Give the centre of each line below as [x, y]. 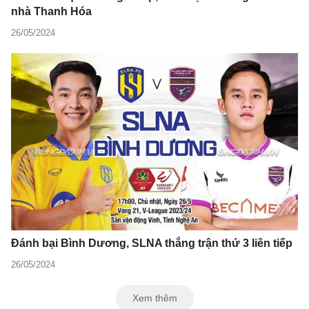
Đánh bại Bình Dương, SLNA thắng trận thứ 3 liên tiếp [152, 243]
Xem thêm [154, 298]
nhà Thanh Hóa [51, 11]
